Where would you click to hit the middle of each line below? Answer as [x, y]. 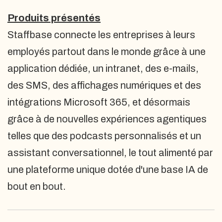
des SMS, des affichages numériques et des [104, 85]
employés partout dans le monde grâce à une [107, 52]
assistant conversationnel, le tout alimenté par [110, 153]
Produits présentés [54, 18]
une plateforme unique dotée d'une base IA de [108, 169]
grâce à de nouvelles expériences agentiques [107, 119]
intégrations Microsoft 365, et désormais [99, 102]
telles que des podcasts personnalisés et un [104, 136]
